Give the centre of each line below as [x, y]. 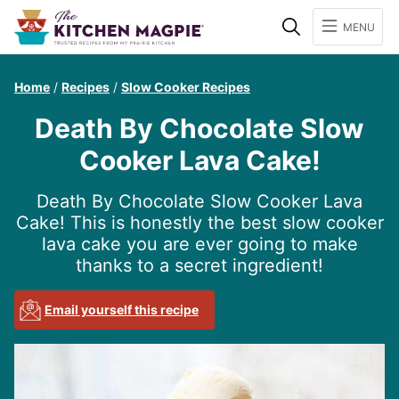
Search [329, 17]
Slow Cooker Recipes [186, 87]
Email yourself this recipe [122, 309]
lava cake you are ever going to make [199, 244]
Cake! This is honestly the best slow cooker [199, 223]
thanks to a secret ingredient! [199, 265]
